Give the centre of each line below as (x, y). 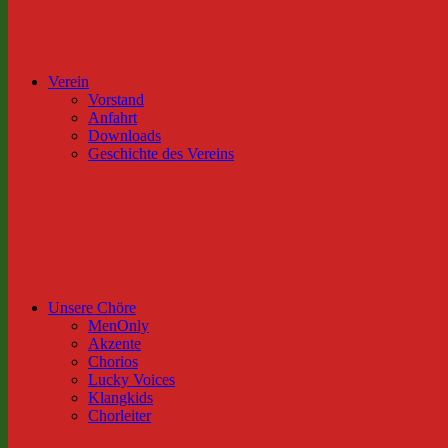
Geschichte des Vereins (161, 153)
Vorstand (116, 99)
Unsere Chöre (92, 307)
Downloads (124, 135)
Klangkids (120, 397)
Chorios (113, 361)
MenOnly (118, 325)
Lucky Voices (131, 379)
